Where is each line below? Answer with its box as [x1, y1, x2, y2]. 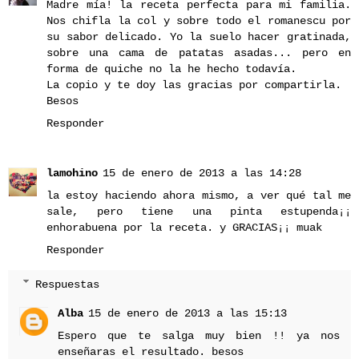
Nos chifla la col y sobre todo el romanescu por [46, 14, 351, 28]
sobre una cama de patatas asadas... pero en [46, 46, 351, 60]
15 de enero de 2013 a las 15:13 [88, 306, 288, 320]
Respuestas [35, 277, 100, 291]
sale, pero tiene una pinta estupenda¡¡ [46, 205, 351, 219]
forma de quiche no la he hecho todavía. [46, 63, 296, 76]
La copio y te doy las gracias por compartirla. [46, 79, 341, 92]
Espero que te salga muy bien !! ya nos [58, 329, 340, 342]
